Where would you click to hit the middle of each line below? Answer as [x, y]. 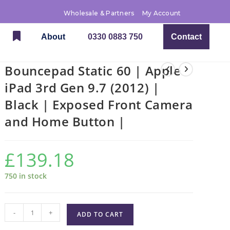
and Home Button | [65, 121]
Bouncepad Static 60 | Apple [93, 71]
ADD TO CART [100, 214]
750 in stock [26, 176]
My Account [161, 13]
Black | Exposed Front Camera [99, 104]
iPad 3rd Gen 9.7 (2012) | [82, 88]
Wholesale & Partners [99, 13]
